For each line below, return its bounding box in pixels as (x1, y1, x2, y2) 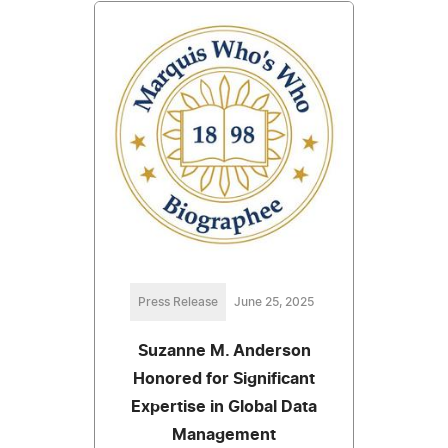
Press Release (138, 295, 218, 308)
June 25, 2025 (234, 295, 314, 308)
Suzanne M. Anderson (137, 342, 311, 359)
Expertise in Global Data (131, 398, 317, 415)
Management (172, 426, 276, 443)
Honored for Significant (133, 370, 315, 387)
